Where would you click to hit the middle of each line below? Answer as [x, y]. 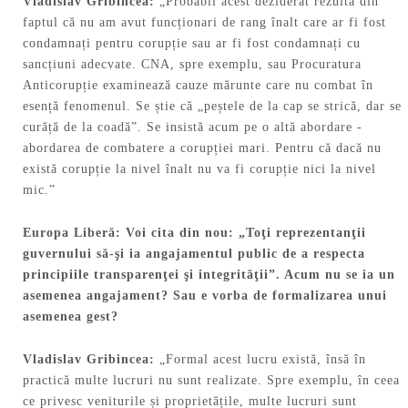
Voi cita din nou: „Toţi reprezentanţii [244, 233]
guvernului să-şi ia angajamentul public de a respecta [194, 254]
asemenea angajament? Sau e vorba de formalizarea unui [205, 296]
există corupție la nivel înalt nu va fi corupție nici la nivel [199, 169]
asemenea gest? [71, 317]
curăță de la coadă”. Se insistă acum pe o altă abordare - [193, 127]
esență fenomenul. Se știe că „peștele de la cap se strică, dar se [212, 107]
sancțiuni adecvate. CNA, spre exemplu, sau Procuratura [192, 65]
